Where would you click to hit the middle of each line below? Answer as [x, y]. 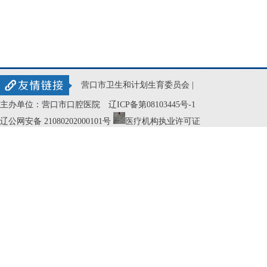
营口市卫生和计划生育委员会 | [137, 85]
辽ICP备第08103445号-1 [152, 105]
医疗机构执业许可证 [163, 121]
